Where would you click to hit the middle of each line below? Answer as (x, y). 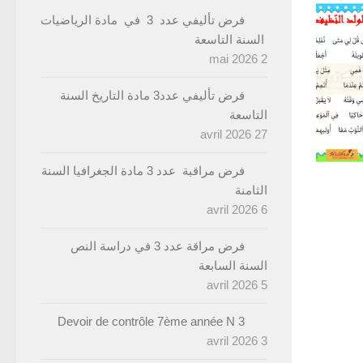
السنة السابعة (233, 265)
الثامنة (251, 190)
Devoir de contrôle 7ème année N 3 (151, 321)
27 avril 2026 (261, 134)
